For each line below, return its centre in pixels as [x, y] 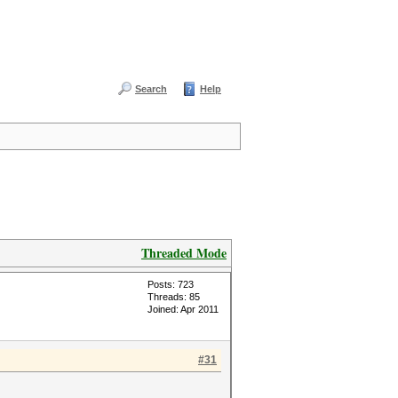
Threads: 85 [174, 297]
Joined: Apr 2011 [183, 309]
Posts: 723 [171, 284]
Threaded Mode [184, 253]
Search [151, 89]
